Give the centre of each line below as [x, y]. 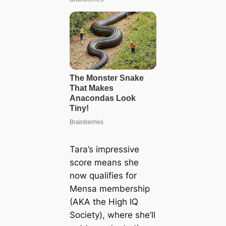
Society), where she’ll [112, 215]
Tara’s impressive [104, 149]
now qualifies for [103, 175]
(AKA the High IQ [104, 202]
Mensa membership [109, 188]
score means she [104, 162]
